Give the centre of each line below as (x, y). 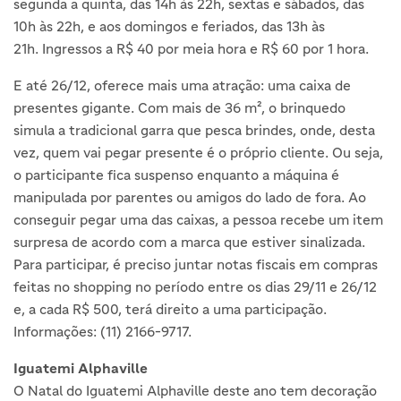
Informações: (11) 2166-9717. (102, 332)
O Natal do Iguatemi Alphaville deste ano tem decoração (195, 391)
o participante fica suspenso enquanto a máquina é (176, 175)
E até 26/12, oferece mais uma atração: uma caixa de (182, 85)
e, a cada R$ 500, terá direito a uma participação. (170, 309)
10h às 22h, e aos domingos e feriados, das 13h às (169, 26)
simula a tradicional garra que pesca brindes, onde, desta (194, 130)
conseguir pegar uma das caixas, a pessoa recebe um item (198, 220)
